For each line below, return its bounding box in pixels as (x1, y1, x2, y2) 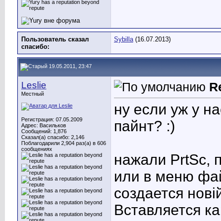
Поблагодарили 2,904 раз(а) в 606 (21, 140, 106, 146)
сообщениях (21, 146, 52, 152)
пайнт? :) (114, 118, 175, 135)
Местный (21, 91, 44, 97)
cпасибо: (21, 43, 49, 50)
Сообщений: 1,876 (21, 128, 67, 134)
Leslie (21, 80, 46, 90)
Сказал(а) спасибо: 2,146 (21, 134, 84, 140)
